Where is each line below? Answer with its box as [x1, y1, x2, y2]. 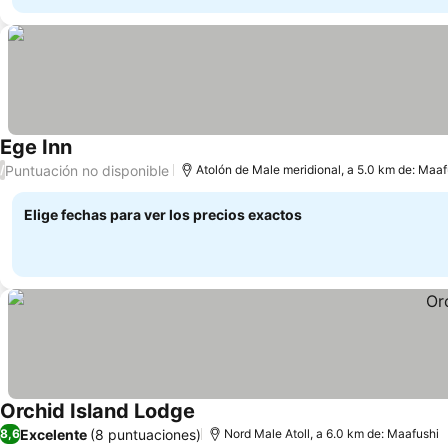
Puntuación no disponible [5, 161, 169, 179]
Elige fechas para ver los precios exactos [24, 206, 302, 223]
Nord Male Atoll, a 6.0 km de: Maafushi [224, 426, 439, 441]
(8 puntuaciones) [90, 425, 201, 443]
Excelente [20, 425, 87, 443]
